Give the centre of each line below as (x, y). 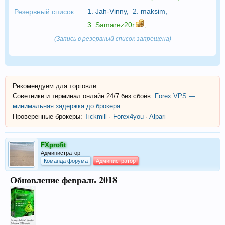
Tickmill (96, 116)
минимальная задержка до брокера (66, 106)
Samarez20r (115, 24)
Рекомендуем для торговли (54, 86)
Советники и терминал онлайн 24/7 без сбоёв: (84, 96)
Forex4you (128, 116)
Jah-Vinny (111, 11)
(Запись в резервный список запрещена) (113, 38)
